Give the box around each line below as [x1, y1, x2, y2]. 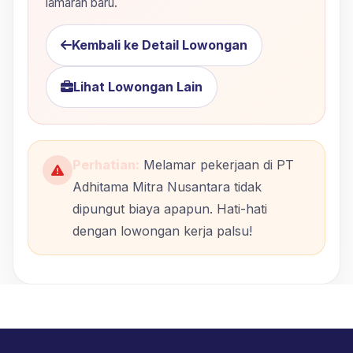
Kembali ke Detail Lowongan [72, 36, 247, 53]
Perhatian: [72, 156, 139, 173]
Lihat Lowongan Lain [73, 78, 203, 95]
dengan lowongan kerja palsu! [72, 222, 252, 239]
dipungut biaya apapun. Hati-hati [72, 200, 267, 217]
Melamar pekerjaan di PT [139, 156, 294, 173]
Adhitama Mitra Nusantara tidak [72, 178, 262, 195]
